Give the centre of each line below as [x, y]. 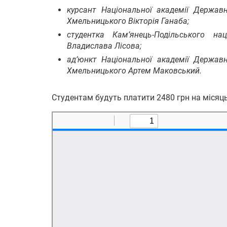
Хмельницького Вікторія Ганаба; [128, 21]
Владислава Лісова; [104, 46]
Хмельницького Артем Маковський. [134, 70]
